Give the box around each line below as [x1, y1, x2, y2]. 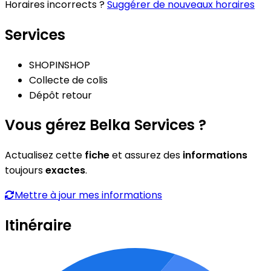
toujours [5, 163, 45, 178]
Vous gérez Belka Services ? [5, 115, 206, 135]
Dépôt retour [29, 88, 92, 102]
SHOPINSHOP [29, 57, 90, 72]
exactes [45, 163, 85, 178]
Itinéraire [5, 215, 71, 236]
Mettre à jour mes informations [15, 188, 162, 203]
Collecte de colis [29, 73, 108, 87]
